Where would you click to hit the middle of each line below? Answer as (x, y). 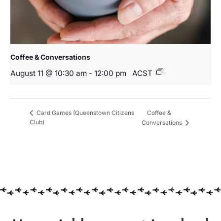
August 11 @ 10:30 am (49, 74)
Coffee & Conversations (50, 57)
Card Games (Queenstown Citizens (85, 113)
